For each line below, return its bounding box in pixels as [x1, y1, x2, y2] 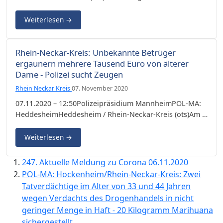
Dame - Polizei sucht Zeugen [15, 68, 123, 80]
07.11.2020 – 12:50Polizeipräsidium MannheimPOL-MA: [15, 98, 201, 108]
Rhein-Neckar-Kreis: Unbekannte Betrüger [15, 46, 176, 58]
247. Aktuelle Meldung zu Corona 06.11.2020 [22, 156, 188, 168]
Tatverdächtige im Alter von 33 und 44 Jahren [22, 180, 191, 192]
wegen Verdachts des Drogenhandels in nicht [22, 192, 194, 204]
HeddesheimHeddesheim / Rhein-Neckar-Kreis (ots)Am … [15, 109, 208, 119]
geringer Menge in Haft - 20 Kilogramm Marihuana [22, 204, 213, 216]
